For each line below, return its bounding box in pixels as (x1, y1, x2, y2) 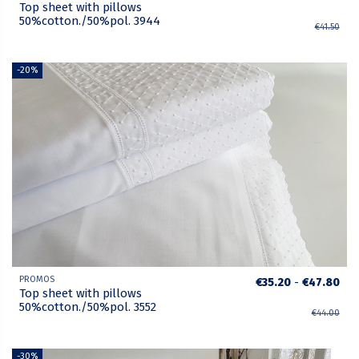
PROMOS (19, 273, 55, 284)
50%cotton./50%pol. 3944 (19, 13, 161, 28)
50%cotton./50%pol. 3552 (19, 299, 157, 314)
